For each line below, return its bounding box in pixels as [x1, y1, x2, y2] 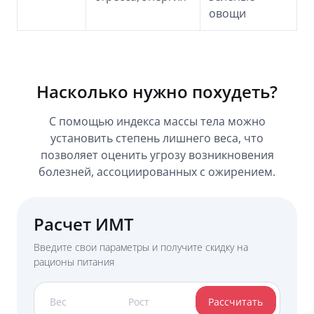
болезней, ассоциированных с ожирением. [39, 164, 275, 179]
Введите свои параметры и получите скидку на [34, 240, 248, 254]
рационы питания [34, 255, 114, 268]
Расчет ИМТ [34, 212, 134, 235]
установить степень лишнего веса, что [50, 130, 264, 146]
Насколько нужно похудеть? [36, 80, 278, 103]
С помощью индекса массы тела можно [48, 114, 266, 129]
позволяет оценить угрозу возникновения [40, 147, 274, 163]
